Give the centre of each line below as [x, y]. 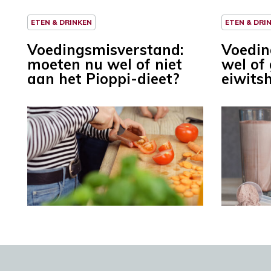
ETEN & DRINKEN [61, 22]
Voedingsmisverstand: [105, 50]
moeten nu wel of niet [105, 64]
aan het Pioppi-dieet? [103, 79]
